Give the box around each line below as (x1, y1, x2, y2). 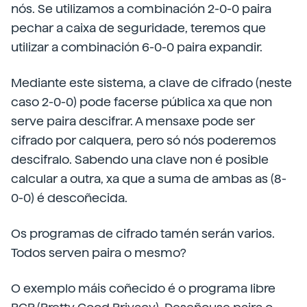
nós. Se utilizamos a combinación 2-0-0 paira (11, 1, 271, 16)
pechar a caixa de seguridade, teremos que (11, 21, 266, 35)
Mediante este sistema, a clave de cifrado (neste (11, 75, 292, 90)
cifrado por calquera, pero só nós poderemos (11, 133, 276, 147)
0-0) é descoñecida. (11, 191, 127, 205)
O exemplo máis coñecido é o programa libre (11, 281, 275, 295)
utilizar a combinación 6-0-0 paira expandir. (11, 40, 262, 54)
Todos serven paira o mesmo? (11, 245, 186, 260)
